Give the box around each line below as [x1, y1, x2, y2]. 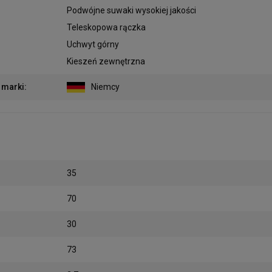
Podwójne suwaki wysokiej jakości [67, 5, 196, 15]
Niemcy [91, 81, 120, 92]
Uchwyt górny [67, 39, 119, 49]
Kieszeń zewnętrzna [67, 56, 145, 66]
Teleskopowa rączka [67, 22, 146, 32]
